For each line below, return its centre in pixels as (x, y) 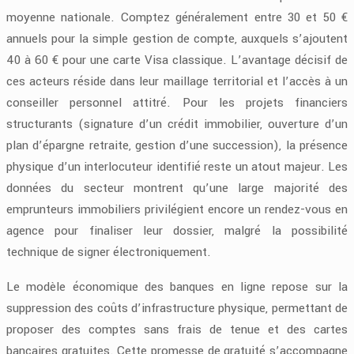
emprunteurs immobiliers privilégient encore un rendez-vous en (177, 209)
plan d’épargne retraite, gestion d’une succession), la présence (177, 145)
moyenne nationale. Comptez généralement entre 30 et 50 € (177, 17)
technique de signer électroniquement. (109, 252)
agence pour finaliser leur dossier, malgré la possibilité (177, 230)
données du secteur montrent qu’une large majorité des (177, 188)
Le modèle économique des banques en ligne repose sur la (177, 286)
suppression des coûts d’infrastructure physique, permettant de (177, 308)
